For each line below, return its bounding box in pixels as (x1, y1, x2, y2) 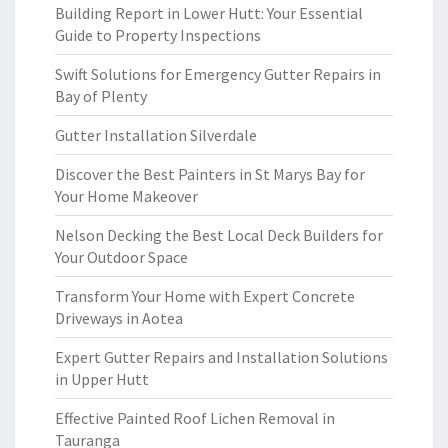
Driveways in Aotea (55, 308, 183, 328)
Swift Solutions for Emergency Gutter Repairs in (55, 64, 381, 84)
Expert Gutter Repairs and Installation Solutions (55, 347, 388, 367)
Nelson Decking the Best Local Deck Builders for (55, 225, 383, 245)
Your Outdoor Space (55, 247, 188, 267)
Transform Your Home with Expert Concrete (55, 286, 355, 306)
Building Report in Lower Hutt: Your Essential (55, 3, 363, 23)
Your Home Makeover (55, 186, 198, 206)
